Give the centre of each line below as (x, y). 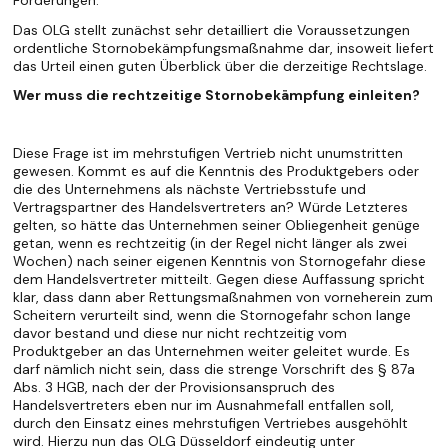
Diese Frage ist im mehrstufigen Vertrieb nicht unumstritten (208, 153)
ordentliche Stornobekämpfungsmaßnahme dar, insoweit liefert (224, 47)
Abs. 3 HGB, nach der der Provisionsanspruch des (174, 387)
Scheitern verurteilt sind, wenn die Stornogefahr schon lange (212, 315)
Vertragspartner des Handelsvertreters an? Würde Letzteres (211, 207)
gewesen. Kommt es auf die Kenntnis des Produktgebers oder (216, 171)
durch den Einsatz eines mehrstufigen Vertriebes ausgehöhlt (211, 423)
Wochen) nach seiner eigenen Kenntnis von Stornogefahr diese (220, 261)
